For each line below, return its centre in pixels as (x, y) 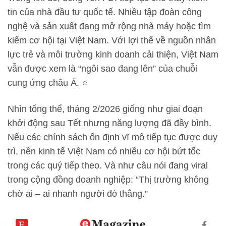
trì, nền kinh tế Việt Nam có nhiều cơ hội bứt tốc (104, 151)
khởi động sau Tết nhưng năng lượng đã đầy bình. (109, 123)
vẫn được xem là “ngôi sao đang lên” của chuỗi (102, 69)
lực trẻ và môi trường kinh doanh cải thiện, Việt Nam (113, 55)
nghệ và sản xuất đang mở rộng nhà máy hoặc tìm (109, 26)
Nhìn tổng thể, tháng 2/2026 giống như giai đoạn (105, 109)
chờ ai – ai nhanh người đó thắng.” (78, 193)
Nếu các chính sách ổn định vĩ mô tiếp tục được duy (112, 137)
